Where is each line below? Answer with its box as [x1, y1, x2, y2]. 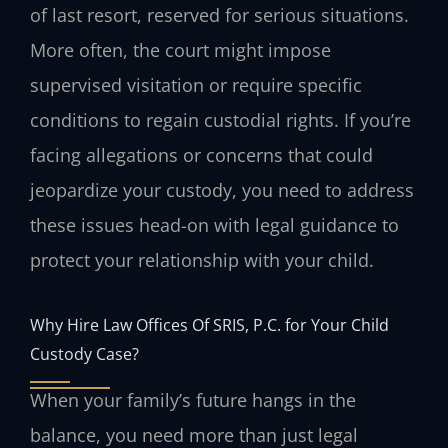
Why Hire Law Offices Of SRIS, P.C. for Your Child [30, 312, 389, 336]
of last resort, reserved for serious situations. [30, 3, 409, 28]
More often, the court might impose [30, 38, 331, 63]
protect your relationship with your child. [30, 248, 374, 273]
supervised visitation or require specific [30, 73, 362, 98]
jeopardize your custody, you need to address [30, 178, 414, 203]
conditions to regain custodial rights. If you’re [30, 108, 411, 133]
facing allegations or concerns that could [30, 143, 373, 168]
